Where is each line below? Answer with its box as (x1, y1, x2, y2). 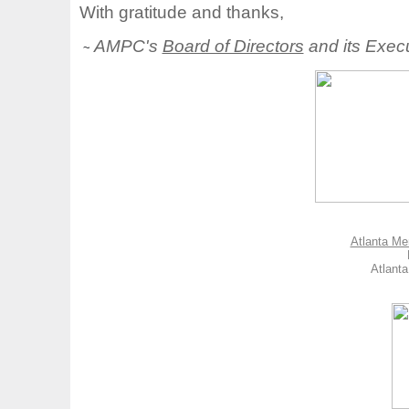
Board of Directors (162, 36, 304, 56)
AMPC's (93, 36, 163, 56)
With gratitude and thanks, (79, 2, 284, 22)
